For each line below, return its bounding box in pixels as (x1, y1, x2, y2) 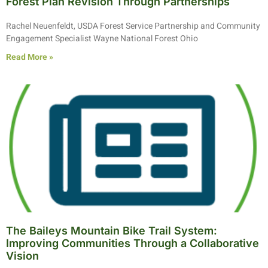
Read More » (6, 50, 53, 63)
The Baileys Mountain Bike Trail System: (6, 224, 217, 237)
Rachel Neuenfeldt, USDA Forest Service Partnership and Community (6, 19, 260, 32)
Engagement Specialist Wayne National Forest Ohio (6, 32, 198, 45)
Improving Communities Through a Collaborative (6, 236, 259, 249)
